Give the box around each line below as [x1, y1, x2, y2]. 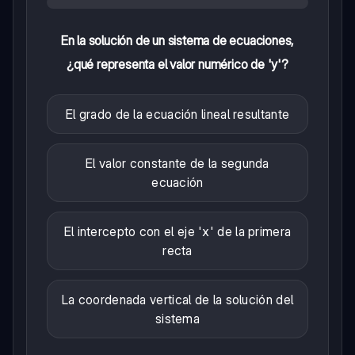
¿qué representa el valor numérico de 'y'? [67, 56, 288, 73]
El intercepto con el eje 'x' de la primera [63, 223, 292, 240]
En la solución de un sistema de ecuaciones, [60, 32, 295, 49]
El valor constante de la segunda [86, 155, 269, 172]
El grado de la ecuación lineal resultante [65, 106, 290, 123]
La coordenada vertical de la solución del [61, 292, 294, 308]
